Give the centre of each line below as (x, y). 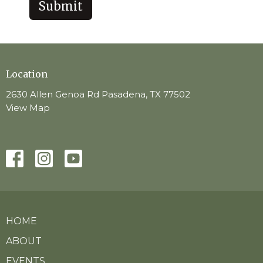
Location (27, 74)
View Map (28, 108)
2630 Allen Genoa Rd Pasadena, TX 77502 (98, 95)
